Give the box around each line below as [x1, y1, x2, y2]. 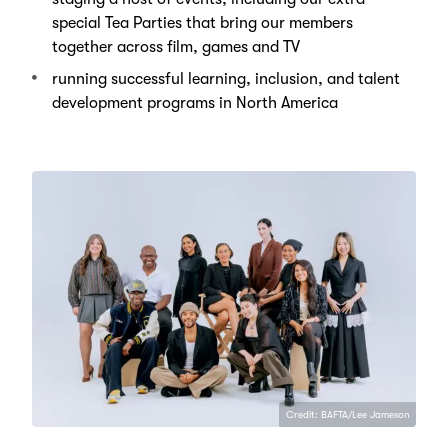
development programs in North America [51, 94, 338, 113]
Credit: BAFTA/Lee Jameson [285, 409, 410, 421]
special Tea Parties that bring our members [51, 14, 353, 33]
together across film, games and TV [51, 38, 300, 57]
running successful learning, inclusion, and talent [51, 70, 400, 89]
